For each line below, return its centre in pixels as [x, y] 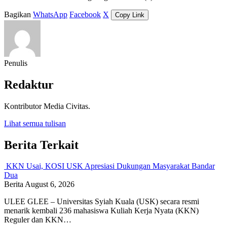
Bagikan [17, 14]
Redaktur [29, 84]
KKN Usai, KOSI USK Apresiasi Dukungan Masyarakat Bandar [110, 166]
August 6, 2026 [50, 184]
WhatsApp [50, 14]
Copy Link [130, 15]
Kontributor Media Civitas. [47, 106]
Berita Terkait [41, 145]
